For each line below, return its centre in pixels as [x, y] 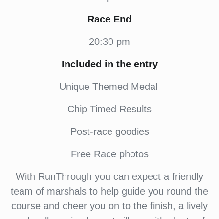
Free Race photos [109, 154]
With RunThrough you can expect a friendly [109, 176]
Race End [109, 19]
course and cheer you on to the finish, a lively [109, 206]
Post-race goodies [109, 131]
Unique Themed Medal [109, 87]
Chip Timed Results [109, 109]
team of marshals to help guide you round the [109, 191]
